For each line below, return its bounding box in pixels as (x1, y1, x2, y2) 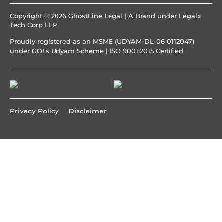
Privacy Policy (10, 107, 59, 116)
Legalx (179, 12, 201, 20)
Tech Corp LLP (10, 21, 57, 29)
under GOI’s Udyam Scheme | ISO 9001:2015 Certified (10, 46, 183, 55)
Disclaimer (68, 107, 107, 116)
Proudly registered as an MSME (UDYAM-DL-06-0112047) (10, 37, 194, 45)
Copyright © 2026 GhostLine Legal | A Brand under (10, 12, 179, 20)
